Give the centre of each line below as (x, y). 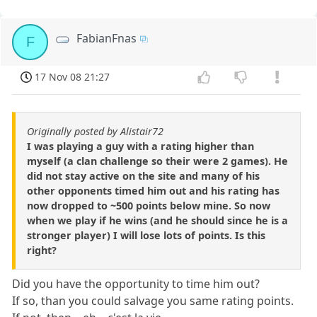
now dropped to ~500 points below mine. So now (149, 205)
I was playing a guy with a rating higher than (140, 146)
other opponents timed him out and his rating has (153, 190)
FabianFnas (107, 39)
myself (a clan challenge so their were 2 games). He (157, 161)
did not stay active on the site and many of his (143, 175)
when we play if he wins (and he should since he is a (157, 220)
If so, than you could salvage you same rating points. (153, 300)
